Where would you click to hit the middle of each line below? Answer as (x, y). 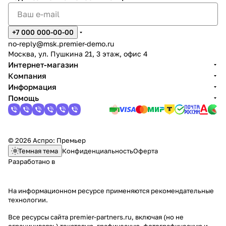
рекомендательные (182, 191)
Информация (32, 87)
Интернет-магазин (43, 65)
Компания (27, 76)
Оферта (146, 151)
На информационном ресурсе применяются (79, 191)
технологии (27, 200)
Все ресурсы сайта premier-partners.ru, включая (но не (96, 217)
